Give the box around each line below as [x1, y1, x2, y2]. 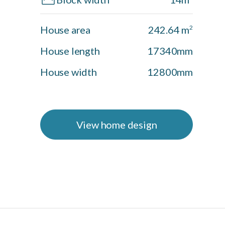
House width [40, 66, 97, 78]
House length [40, 45, 100, 57]
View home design [76, 119, 157, 131]
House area [40, 24, 91, 36]
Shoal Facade [147, 132, 207, 144]
